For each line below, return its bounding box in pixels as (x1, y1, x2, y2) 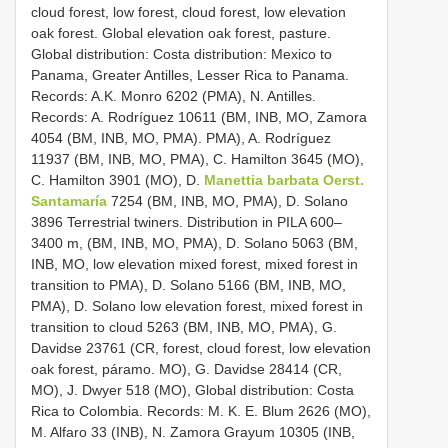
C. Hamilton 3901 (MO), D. (31, 171, 204, 188)
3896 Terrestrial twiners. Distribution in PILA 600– (31, 213, 342, 230)
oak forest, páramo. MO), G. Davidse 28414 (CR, (31, 360, 342, 377)
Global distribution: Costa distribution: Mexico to (31, 45, 332, 62)
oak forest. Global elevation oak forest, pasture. (31, 24, 331, 41)
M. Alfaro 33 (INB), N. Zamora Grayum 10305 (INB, (31, 423, 355, 440)
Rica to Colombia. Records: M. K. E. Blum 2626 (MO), (31, 402, 371, 419)
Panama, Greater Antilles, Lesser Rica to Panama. (31, 66, 349, 83)
